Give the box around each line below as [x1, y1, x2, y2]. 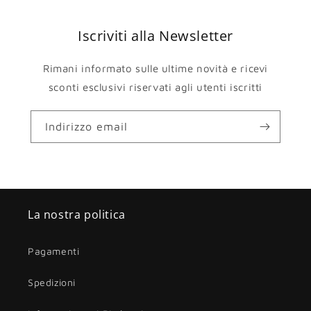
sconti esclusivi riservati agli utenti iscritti [48, 81, 263, 93]
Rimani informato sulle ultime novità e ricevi [42, 62, 268, 74]
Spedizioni [28, 276, 76, 288]
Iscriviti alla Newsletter [78, 26, 233, 45]
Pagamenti [28, 245, 80, 257]
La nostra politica [28, 207, 126, 222]
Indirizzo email [45, 119, 128, 133]
